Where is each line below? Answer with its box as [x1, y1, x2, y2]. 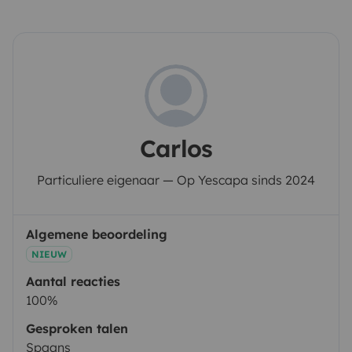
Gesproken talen [26, 321, 128, 337]
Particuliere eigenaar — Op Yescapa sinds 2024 [37, 172, 315, 189]
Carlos [139, 134, 213, 164]
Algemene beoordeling [26, 226, 167, 243]
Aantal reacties [26, 273, 120, 290]
